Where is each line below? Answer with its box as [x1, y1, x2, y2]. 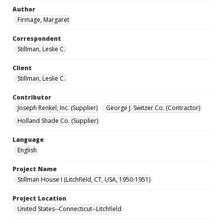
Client [12, 64, 32, 72]
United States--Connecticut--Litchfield [17, 205, 121, 213]
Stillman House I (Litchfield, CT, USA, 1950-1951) [17, 175, 150, 184]
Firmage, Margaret [17, 15, 69, 24]
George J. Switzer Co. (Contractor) [106, 104, 200, 112]
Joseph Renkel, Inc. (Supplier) [17, 104, 98, 112]
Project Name [12, 165, 57, 173]
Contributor [12, 93, 51, 102]
